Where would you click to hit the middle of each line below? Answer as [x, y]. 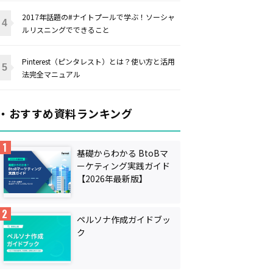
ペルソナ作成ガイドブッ [124, 219]
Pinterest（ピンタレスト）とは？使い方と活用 [98, 61]
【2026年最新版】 [112, 179]
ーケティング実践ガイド [123, 166]
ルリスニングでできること [66, 30]
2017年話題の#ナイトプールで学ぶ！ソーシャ [98, 17]
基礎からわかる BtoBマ [122, 153]
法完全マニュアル [51, 74]
